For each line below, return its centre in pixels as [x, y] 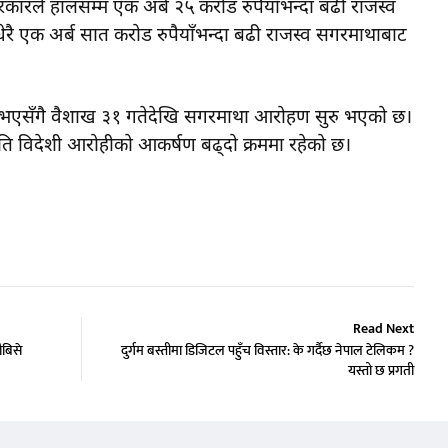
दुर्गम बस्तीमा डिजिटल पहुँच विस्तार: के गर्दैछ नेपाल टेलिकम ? [267, 351]
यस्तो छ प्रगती [381, 371]
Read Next [383, 329]
